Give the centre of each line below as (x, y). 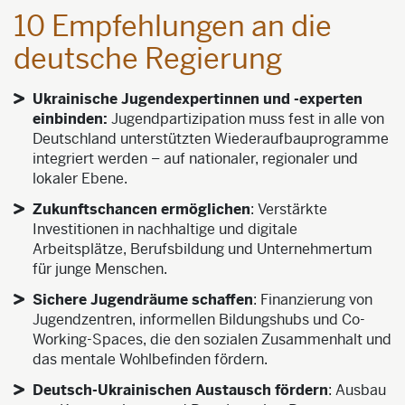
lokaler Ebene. (80, 179)
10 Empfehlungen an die (173, 27)
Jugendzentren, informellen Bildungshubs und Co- (198, 320)
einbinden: (71, 119)
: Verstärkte (288, 210)
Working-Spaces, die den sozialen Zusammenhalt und (212, 340)
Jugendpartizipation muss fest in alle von (247, 119)
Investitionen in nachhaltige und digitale (165, 230)
